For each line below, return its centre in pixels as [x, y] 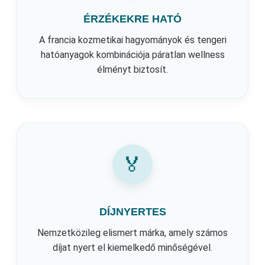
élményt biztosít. [132, 69]
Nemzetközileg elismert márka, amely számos [132, 232]
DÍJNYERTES [132, 211]
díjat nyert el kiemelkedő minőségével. [132, 247]
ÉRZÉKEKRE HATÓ [132, 19]
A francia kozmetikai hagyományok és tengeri [132, 40]
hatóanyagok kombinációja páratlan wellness [132, 54]
